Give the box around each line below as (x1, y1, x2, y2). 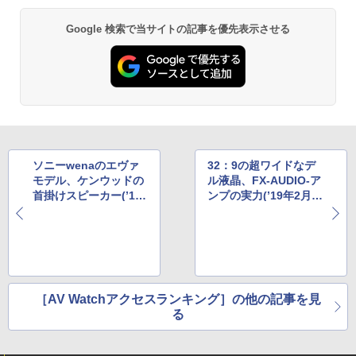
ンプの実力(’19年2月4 (207, 189, 319, 203)
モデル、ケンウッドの (33, 174, 144, 188)
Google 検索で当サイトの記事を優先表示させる (65, 23, 291, 35)
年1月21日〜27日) (33, 204, 124, 218)
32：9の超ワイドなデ (207, 159, 316, 172)
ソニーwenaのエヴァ (33, 159, 139, 172)
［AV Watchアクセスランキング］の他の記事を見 (34, 292, 322, 307)
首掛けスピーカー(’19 (33, 189, 141, 203)
